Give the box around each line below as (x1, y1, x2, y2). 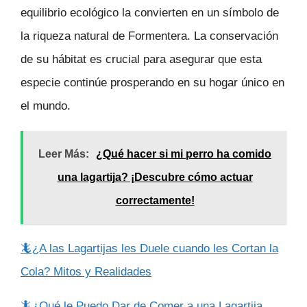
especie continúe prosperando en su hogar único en (21, 76, 284, 90)
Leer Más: (38, 148, 89, 160)
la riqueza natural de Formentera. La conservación (21, 29, 278, 43)
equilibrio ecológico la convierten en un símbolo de (21, 6, 279, 20)
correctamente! (115, 195, 195, 207)
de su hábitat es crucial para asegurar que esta (21, 53, 262, 66)
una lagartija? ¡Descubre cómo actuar (57, 171, 253, 184)
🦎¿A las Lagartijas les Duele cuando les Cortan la (21, 241, 278, 255)
